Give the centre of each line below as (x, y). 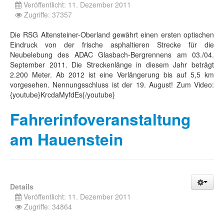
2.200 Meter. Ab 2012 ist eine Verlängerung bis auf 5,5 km (112, 74)
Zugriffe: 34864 (48, 206)
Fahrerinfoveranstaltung (100, 119)
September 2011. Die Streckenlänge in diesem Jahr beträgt (112, 64)
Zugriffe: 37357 (48, 14)
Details (22, 186)
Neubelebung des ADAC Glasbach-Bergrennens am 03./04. (112, 54)
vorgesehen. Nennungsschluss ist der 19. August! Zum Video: (112, 84)
